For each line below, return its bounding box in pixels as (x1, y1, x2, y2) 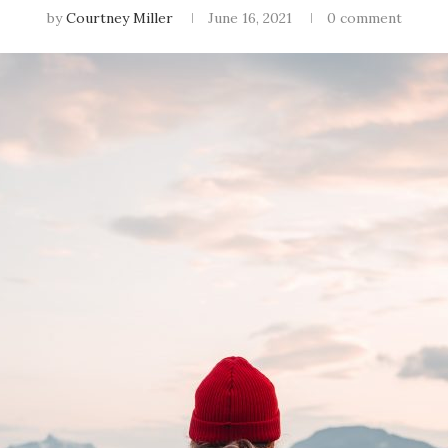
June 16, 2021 (207, 9, 292, 27)
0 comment (326, 9, 402, 27)
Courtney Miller (65, 9, 173, 27)
